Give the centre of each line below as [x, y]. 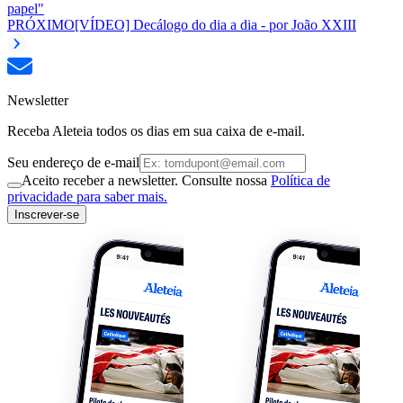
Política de [300, 180]
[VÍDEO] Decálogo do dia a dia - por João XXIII [215, 24]
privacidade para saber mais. [87, 196]
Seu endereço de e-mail [73, 162]
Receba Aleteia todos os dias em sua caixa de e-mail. [156, 130]
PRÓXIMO [41, 24]
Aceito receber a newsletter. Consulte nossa [146, 180]
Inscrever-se [47, 214]
